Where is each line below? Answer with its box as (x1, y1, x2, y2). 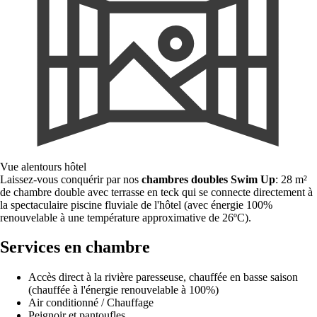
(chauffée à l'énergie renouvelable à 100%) (28, 284, 219, 296)
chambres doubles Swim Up (142, 173, 275, 185)
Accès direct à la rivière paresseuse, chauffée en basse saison (28, 271, 298, 284)
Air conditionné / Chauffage (28, 296, 154, 309)
